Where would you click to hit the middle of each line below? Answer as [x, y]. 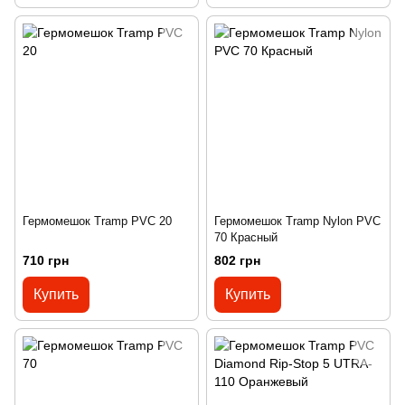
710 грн [46, 260]
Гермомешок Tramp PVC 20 [97, 221]
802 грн [237, 260]
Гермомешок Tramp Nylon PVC [297, 221]
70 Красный [246, 238]
